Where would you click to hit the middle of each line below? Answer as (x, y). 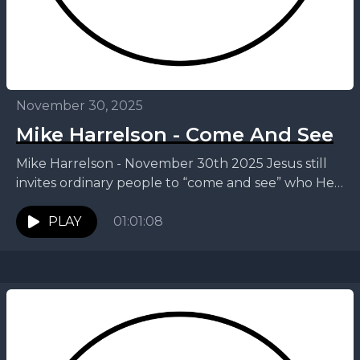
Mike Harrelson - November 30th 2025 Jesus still (172, 164)
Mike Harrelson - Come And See (175, 135)
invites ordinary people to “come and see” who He (175, 183)
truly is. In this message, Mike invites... (133, 202)
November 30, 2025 (80, 106)
